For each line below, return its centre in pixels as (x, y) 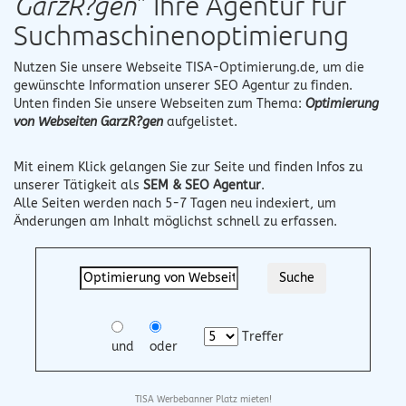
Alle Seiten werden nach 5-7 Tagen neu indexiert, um (175, 203)
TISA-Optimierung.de (251, 67)
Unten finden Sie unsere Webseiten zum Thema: (159, 103)
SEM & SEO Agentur (202, 185)
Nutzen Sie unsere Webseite (100, 67)
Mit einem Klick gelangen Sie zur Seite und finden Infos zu (188, 167)
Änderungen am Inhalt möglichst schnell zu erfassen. (175, 221)
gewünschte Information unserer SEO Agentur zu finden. (183, 85)
